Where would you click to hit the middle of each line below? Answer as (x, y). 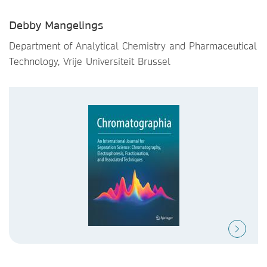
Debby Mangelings (56, 25)
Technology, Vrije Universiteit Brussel (90, 61)
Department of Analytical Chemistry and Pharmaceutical (133, 46)
